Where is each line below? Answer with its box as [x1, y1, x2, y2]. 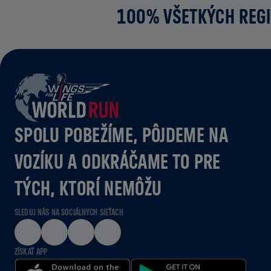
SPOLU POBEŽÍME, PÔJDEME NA [15, 123, 229, 146]
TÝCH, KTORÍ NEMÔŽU [15, 176, 162, 200]
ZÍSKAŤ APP [15, 246, 48, 256]
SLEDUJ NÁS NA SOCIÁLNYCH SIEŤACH [15, 207, 123, 217]
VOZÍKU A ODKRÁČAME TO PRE [15, 149, 221, 173]
